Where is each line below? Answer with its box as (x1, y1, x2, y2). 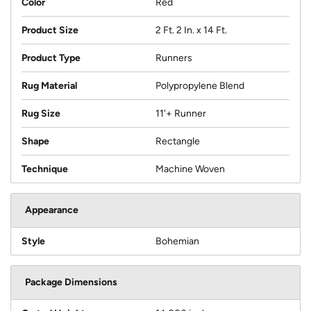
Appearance (25, 204, 78, 217)
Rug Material (22, 80, 77, 92)
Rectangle (155, 135, 200, 148)
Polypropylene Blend (155, 80, 244, 92)
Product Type (22, 52, 81, 65)
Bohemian (155, 235, 199, 248)
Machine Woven (155, 163, 225, 176)
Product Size (22, 24, 78, 37)
